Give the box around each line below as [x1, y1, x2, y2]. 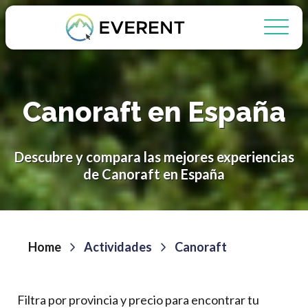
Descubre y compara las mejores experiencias [14, 148, 294, 165]
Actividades [84, 239, 152, 254]
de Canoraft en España [83, 166, 225, 182]
